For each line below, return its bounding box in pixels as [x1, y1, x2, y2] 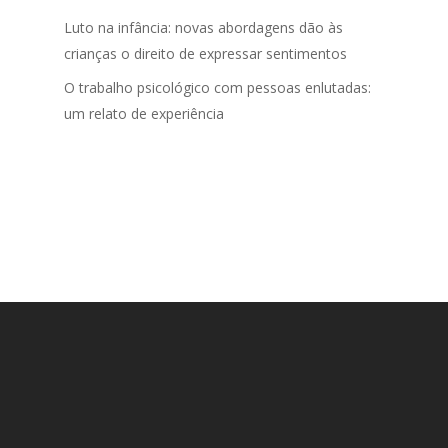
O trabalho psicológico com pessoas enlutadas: [64, 78, 372, 98]
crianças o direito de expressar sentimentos [64, 44, 348, 64]
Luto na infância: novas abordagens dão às [64, 18, 344, 38]
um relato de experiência [64, 104, 225, 124]
